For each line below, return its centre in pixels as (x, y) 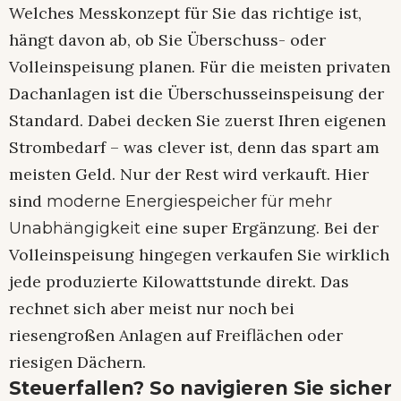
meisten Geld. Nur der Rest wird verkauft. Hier (189, 175)
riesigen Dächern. (77, 363)
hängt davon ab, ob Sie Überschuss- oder (167, 40)
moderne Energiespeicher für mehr (189, 202)
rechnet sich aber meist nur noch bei (152, 309)
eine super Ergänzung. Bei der (260, 228)
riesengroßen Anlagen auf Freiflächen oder (176, 336)
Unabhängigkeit (75, 229)
